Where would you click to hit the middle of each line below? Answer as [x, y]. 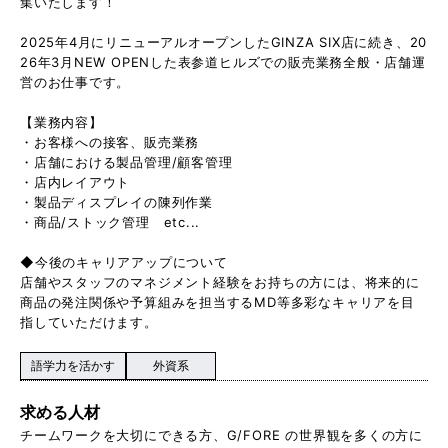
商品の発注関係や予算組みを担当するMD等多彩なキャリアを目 [217, 301]
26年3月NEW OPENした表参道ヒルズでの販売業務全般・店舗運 [223, 61]
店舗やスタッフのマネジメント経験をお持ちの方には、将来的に [220, 281]
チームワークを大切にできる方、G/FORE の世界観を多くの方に [221, 434]
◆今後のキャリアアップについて [124, 261]
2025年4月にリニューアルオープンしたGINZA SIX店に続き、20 [224, 41]
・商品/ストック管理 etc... [110, 221]
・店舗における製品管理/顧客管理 [126, 161]
